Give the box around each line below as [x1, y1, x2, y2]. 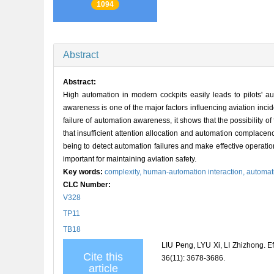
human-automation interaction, [143, 167, 246, 176]
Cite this [83, 250, 123, 263]
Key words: [63, 167, 105, 176]
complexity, [105, 167, 143, 176]
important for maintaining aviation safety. [63, 154, 196, 163]
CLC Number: [63, 180, 113, 189]
